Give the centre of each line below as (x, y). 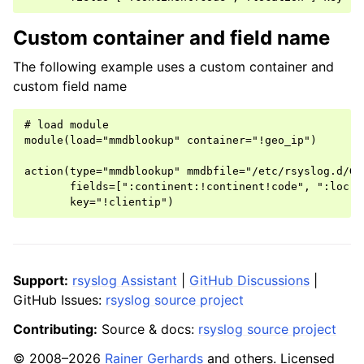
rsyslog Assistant (125, 281)
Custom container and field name (171, 38)
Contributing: (55, 329)
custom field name (70, 87)
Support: (41, 281)
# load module (67, 125)
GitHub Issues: (59, 300)
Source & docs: (148, 329)
